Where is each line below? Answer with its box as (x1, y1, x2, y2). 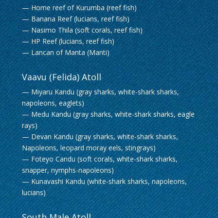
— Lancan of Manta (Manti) (21, 48, 109, 57)
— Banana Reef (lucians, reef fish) (21, 14, 129, 23)
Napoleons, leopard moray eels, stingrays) (21, 143, 156, 152)
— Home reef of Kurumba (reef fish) (21, 3, 137, 12)
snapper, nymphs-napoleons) (21, 165, 114, 175)
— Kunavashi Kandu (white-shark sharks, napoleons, (21, 177, 187, 186)
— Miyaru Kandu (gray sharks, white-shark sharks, (21, 87, 179, 96)
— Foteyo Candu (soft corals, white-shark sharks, (21, 154, 178, 163)
